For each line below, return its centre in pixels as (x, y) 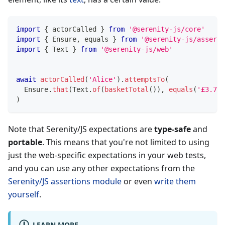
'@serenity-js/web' (137, 49)
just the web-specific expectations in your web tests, (107, 155)
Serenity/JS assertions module (65, 181)
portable (25, 142)
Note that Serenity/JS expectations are (81, 129)
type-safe (173, 129)
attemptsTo (145, 79)
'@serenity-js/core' (167, 29)
